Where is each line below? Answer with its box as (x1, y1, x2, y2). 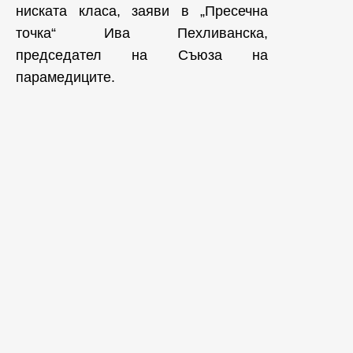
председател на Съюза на (16, 47, 268, 64)
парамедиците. (16, 69, 115, 86)
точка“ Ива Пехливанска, (16, 25, 268, 42)
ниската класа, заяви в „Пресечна (16, 3, 268, 20)
